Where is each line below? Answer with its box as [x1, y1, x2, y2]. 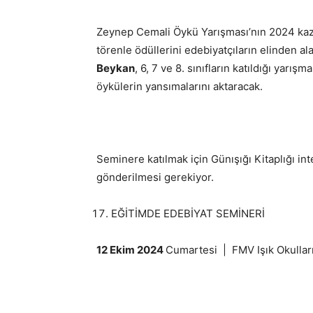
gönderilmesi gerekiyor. [96, 170, 214, 184]
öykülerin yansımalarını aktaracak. [96, 80, 263, 93]
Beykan [96, 61, 135, 75]
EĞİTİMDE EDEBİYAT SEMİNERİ [111, 207, 265, 220]
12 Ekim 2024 [96, 243, 166, 256]
